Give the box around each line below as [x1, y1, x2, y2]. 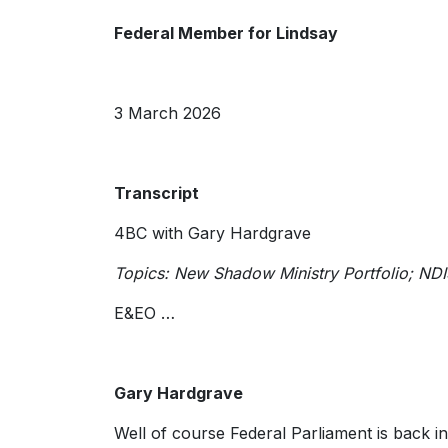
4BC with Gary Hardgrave [114, 223, 311, 243]
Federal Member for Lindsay [114, 23, 338, 43]
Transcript [114, 183, 199, 203]
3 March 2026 [114, 103, 221, 123]
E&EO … [114, 303, 180, 323]
